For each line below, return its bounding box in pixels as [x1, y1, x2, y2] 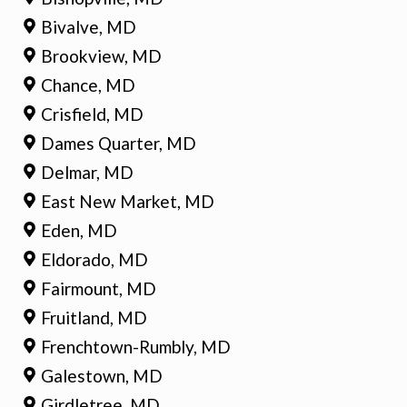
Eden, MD [41, 219, 118, 241]
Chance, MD [41, 74, 136, 95]
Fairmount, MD [41, 277, 157, 299]
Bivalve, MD [41, 15, 137, 37]
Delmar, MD [41, 161, 134, 183]
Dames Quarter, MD [41, 132, 197, 154]
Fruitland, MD [41, 306, 148, 328]
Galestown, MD [41, 364, 164, 386]
